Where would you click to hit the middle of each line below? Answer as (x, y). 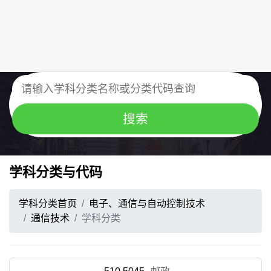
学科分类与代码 (56, 172)
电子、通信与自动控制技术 (147, 204)
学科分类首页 (48, 204)
